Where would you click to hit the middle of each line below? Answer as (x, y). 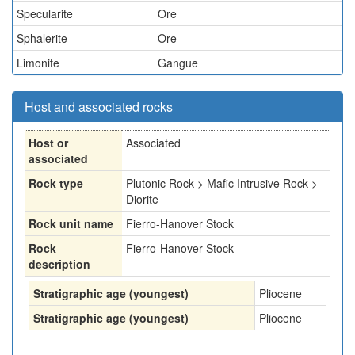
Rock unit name (71, 223)
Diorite (142, 199)
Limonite (38, 63)
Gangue (178, 63)
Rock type (56, 183)
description (59, 264)
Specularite (45, 13)
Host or (48, 143)
